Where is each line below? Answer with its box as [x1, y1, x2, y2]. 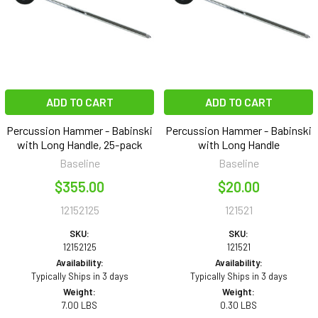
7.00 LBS [62, 300, 97, 312]
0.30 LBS [220, 300, 257, 312]
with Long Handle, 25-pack [16, 138, 143, 152]
